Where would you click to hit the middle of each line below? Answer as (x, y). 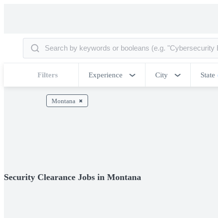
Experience (106, 75)
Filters (48, 75)
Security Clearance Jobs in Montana (73, 177)
